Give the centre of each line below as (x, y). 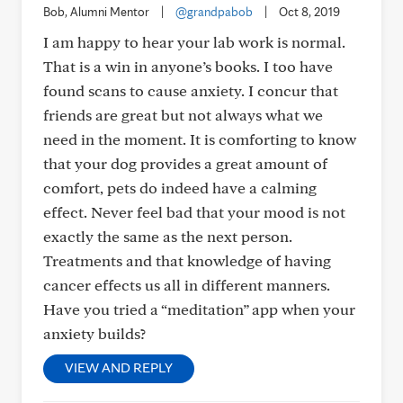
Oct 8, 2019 (309, 12)
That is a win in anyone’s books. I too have (188, 66)
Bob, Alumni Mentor (96, 12)
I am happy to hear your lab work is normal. (194, 42)
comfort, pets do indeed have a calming (180, 188)
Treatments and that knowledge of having (187, 260)
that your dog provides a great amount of (185, 163)
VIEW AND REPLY (119, 367)
